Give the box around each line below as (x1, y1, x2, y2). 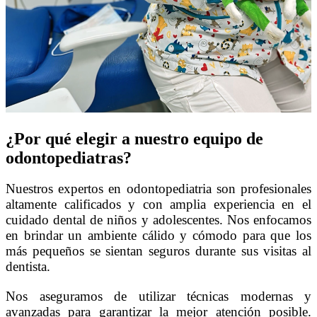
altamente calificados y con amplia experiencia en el (6, 197, 311, 212)
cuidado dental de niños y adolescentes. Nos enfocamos (6, 212, 311, 228)
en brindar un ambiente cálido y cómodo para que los (6, 228, 311, 243)
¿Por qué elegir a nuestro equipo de (6, 129, 263, 148)
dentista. (6, 259, 50, 275)
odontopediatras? (6, 148, 132, 167)
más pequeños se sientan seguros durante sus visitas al (6, 243, 311, 259)
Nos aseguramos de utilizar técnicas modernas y (6, 288, 311, 304)
